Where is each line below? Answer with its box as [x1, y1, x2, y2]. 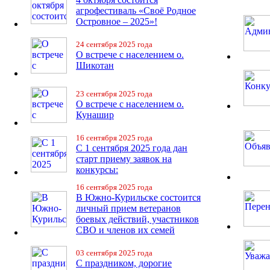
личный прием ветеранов [76, 203, 181, 213]
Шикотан [76, 60, 114, 71]
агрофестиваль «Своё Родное [76, 5, 196, 16]
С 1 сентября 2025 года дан [76, 143, 187, 153]
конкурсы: [76, 165, 118, 175]
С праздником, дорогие [76, 258, 172, 268]
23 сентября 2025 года [76, 89, 152, 98]
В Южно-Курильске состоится [76, 192, 201, 202]
